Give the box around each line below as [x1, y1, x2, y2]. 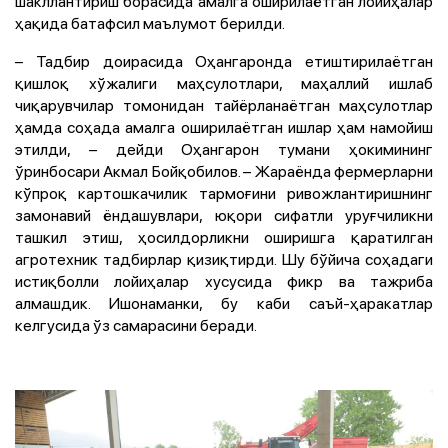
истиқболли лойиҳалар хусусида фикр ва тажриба [15, 269, 433, 292]
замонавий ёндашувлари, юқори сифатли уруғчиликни [15, 203, 433, 226]
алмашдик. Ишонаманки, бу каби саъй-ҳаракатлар [15, 291, 433, 314]
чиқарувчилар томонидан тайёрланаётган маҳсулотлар [15, 93, 433, 116]
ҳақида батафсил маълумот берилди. [15, 11, 285, 34]
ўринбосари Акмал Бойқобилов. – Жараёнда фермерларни [15, 159, 433, 182]
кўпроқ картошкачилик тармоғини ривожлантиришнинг [15, 181, 433, 204]
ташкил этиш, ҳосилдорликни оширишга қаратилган [15, 225, 433, 248]
